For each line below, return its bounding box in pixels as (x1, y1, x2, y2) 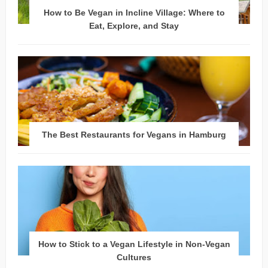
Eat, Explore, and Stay (89, 20, 179, 31)
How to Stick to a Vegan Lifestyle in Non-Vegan (38, 239, 230, 249)
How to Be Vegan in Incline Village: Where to (43, 7, 225, 17)
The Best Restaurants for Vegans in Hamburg (42, 130, 226, 140)
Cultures (117, 252, 151, 263)
